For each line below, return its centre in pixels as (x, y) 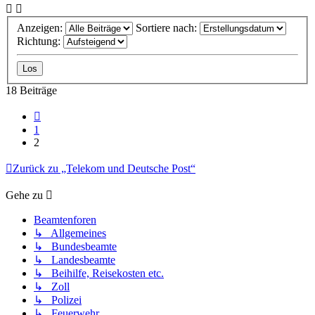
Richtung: (40, 41)
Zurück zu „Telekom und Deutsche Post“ (104, 168)
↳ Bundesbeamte (75, 246)
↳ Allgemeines (70, 233)
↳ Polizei (58, 300)
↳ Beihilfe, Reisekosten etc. (99, 273)
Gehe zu (24, 195)
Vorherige (62, 113)
